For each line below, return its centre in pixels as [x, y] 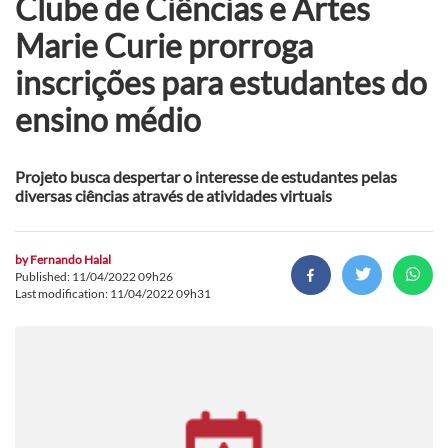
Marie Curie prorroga [164, 45]
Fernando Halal [70, 259]
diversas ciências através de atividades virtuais [173, 195]
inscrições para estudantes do [221, 82]
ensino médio [108, 119]
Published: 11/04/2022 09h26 [94, 276]
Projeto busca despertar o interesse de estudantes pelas [206, 176]
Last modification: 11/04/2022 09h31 [113, 293]
